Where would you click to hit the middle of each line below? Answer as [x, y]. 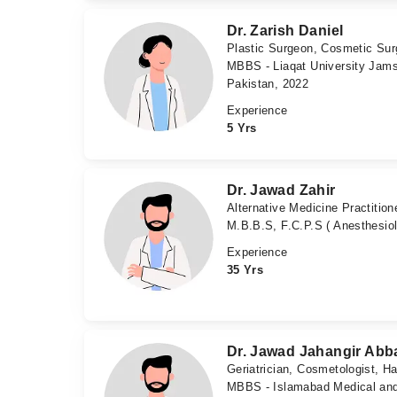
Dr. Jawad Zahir [281, 191]
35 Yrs [245, 270]
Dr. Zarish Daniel [285, 31]
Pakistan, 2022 [268, 84]
